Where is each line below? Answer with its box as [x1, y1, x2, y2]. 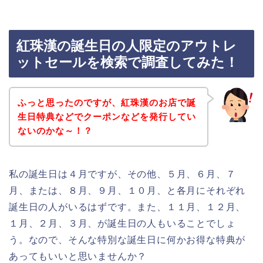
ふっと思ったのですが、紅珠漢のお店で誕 [17, 97, 196, 107]
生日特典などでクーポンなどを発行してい [17, 111, 196, 122]
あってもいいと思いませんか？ [9, 251, 147, 261]
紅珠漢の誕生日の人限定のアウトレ [16, 38, 237, 54]
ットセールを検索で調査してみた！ [16, 55, 238, 70]
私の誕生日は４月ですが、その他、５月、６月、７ [9, 168, 236, 179]
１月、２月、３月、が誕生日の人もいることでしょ [9, 218, 236, 228]
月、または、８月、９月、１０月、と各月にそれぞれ [9, 185, 246, 195]
